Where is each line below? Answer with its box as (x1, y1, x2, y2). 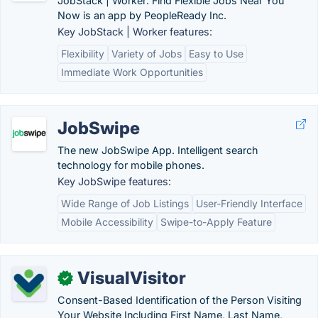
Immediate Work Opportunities (61, 66, 203, 78)
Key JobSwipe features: (57, 175, 171, 187)
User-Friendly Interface (196, 197, 302, 209)
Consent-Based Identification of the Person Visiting (57, 294, 302, 306)
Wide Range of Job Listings (61, 197, 189, 209)
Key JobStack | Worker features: (57, 26, 212, 38)
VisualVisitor (77, 268, 186, 288)
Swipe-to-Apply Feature (160, 216, 272, 228)
